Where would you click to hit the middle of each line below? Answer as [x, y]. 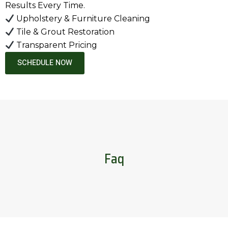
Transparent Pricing [56, 45]
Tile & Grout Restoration [65, 32]
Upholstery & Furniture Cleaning [82, 19]
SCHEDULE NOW [45, 63]
